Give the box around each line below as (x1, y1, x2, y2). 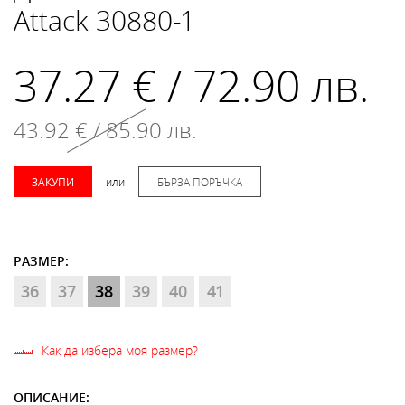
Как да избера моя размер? (42, 342, 198, 359)
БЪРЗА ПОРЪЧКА (157, 174, 242, 189)
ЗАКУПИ (32, 174, 74, 189)
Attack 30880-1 (14, 3, 192, 39)
